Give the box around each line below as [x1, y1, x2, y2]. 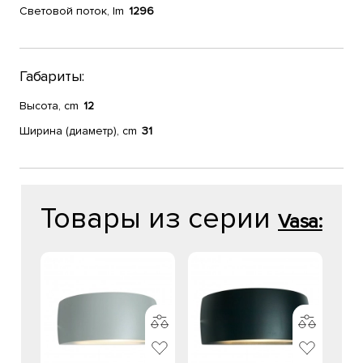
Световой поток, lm [19, 4, 124, 18]
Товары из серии [41, 201, 278, 237]
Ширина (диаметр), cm [19, 124, 137, 138]
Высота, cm [19, 99, 79, 113]
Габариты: [19, 67, 84, 85]
